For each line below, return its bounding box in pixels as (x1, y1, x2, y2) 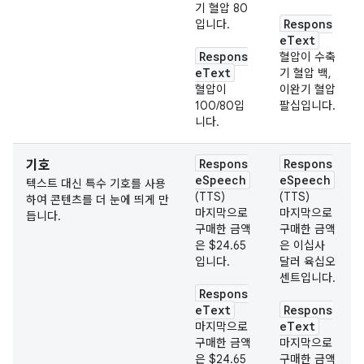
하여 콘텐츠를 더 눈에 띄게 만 (26, 193, 169, 207)
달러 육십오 (279, 254, 336, 269)
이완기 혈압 (279, 82, 336, 97)
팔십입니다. (279, 98, 336, 113)
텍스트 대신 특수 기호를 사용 (26, 176, 166, 191)
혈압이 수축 (279, 50, 336, 64)
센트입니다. (279, 271, 336, 285)
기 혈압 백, (279, 66, 331, 80)
